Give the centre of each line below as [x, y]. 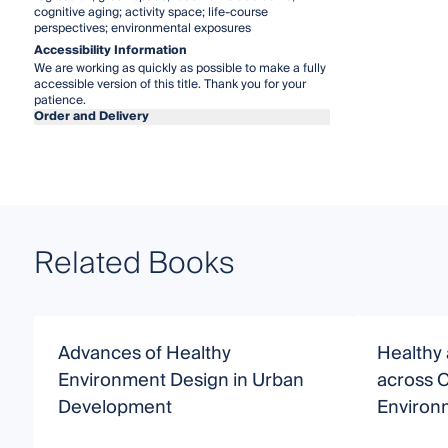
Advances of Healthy [144, 353]
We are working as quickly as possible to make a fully [179, 68]
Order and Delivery [91, 116]
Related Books [134, 263]
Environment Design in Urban [180, 380]
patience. [59, 100]
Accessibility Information [110, 50]
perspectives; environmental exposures [142, 28]
